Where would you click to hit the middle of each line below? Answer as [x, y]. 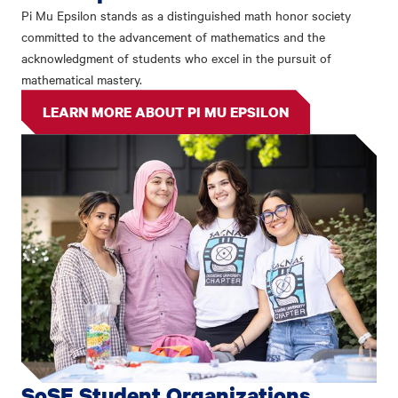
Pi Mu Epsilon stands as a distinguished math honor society [186, 16]
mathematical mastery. [82, 80]
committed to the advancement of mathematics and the [173, 37]
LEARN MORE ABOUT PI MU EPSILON [166, 112]
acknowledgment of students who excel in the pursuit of [176, 58]
